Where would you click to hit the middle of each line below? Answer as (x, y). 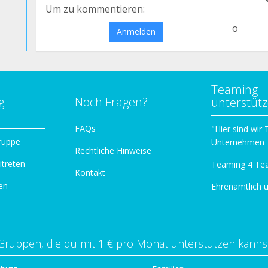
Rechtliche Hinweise (113, 150)
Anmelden (136, 31)
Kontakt (90, 173)
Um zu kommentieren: (95, 9)
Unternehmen (238, 142)
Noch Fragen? (111, 102)
